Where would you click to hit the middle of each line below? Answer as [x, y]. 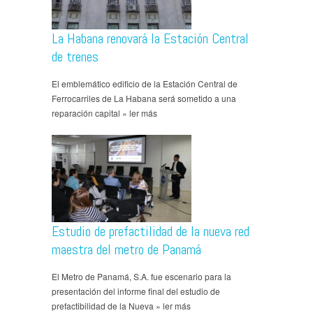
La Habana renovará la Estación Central [150, 38]
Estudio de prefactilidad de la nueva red [151, 231]
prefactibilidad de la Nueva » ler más [121, 305]
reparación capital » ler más [104, 112]
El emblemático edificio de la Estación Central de [145, 83]
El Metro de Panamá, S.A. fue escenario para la [141, 276]
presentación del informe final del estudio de [136, 291]
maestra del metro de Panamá [126, 249]
